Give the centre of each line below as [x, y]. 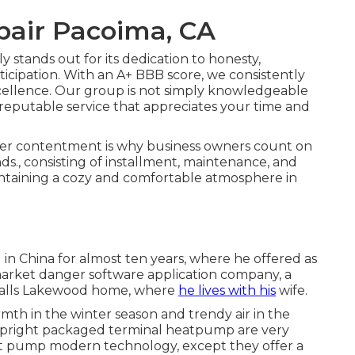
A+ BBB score [159, 75]
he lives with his [227, 290]
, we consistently [253, 75]
